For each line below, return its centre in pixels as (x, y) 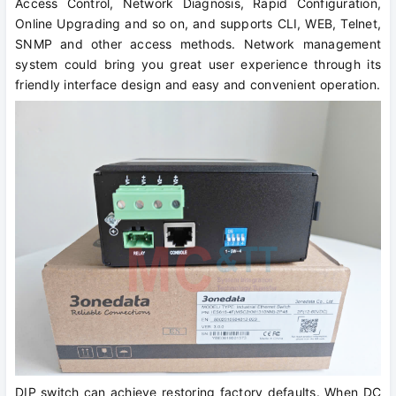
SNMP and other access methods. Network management (198, 44)
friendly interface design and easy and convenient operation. (198, 85)
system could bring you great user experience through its (198, 65)
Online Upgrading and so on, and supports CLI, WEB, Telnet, (198, 24)
